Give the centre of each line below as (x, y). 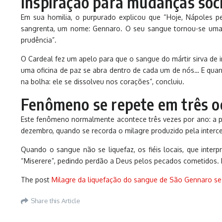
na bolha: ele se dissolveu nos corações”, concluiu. (103, 82)
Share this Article (55, 200)
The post (36, 180)
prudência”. (39, 40)
